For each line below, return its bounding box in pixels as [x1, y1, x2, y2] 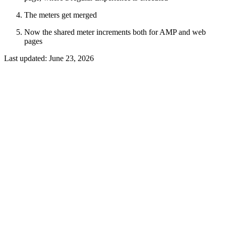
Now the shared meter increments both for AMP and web [24, 27, 206, 36]
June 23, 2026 [49, 53, 94, 63]
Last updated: [4, 53, 49, 63]
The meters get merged [24, 10, 97, 19]
